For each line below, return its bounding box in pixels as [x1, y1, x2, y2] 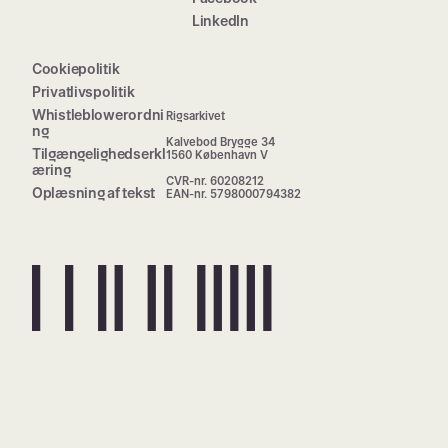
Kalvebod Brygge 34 [166, 135, 276, 150]
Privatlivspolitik [32, 83, 135, 101]
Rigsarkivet [166, 109, 226, 124]
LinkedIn [192, 12, 249, 30]
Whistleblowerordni [32, 106, 164, 124]
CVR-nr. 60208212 [166, 174, 265, 189]
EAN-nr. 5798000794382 [166, 187, 302, 202]
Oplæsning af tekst [32, 184, 155, 202]
